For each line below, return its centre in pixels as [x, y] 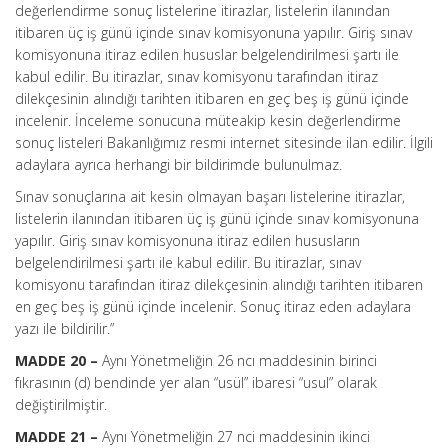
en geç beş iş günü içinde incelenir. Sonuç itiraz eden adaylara [213, 306]
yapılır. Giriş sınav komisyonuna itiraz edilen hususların [187, 240]
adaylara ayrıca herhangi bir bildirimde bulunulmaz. [178, 164]
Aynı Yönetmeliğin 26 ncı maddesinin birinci [239, 360]
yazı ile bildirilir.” [64, 328]
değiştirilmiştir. [61, 404]
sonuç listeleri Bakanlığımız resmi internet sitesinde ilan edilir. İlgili [224, 142]
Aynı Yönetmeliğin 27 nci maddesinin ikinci [236, 436]
